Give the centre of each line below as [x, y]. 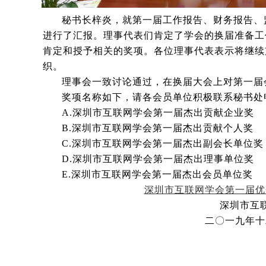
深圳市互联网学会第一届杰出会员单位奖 [162, 174]
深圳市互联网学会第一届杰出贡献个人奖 [163, 128]
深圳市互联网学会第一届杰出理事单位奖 [163, 159]
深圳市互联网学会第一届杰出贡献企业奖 [163, 112]
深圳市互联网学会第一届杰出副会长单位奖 [168, 143]
